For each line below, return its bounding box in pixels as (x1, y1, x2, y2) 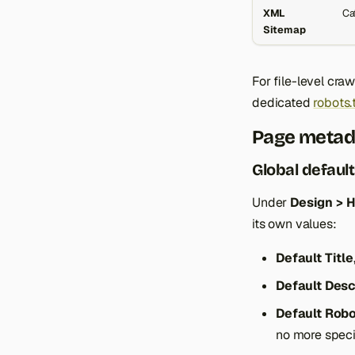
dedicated (252, 94, 314, 111)
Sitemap (262, 23, 306, 36)
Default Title (276, 250, 353, 266)
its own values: (252, 216, 337, 232)
